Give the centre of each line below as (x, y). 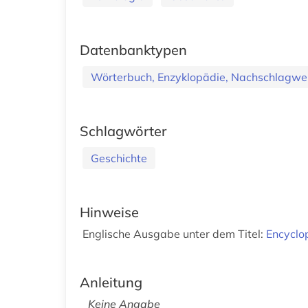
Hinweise (109, 212)
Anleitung (111, 282)
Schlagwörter (123, 131)
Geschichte (119, 158)
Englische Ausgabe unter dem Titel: (174, 233)
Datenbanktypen (133, 49)
